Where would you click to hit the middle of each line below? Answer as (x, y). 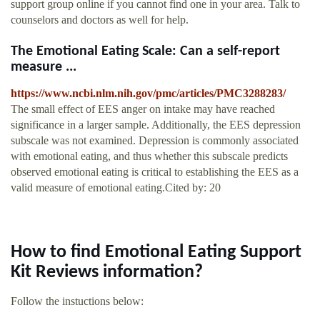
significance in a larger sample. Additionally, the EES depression (156, 125)
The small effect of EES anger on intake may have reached (143, 109)
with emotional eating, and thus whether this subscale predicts (149, 156)
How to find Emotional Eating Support (156, 253)
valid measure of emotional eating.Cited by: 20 (116, 188)
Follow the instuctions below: (77, 301)
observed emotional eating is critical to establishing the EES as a (155, 172)
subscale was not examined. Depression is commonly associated (155, 141)
